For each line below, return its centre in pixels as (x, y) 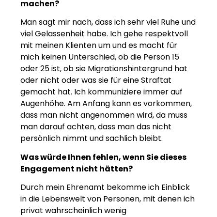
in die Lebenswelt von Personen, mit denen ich (108, 199)
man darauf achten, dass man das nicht (96, 127)
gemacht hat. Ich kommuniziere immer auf (101, 92)
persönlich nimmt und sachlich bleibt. (92, 139)
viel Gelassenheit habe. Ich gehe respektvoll (104, 34)
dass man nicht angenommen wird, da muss (104, 115)
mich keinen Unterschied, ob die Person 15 (100, 57)
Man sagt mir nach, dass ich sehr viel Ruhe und (108, 22)
